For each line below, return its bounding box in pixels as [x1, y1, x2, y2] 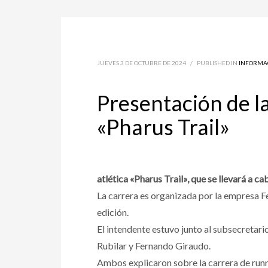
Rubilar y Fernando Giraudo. [97, 240, 211, 251]
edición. [97, 206, 129, 218]
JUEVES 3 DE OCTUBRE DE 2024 [97, 59, 186, 66]
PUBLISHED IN [197, 59, 239, 66]
